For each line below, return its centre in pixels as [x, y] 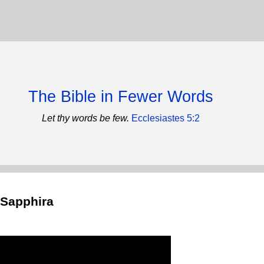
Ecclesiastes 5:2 [166, 118]
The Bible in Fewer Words [121, 97]
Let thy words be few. [85, 118]
